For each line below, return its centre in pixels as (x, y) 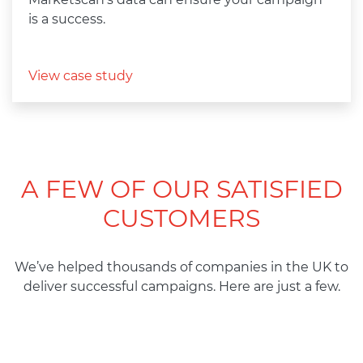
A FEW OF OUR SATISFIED (181, 190)
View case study (81, 76)
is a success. (67, 19)
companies (231, 267)
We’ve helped (59, 267)
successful (104, 287)
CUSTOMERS (181, 219)
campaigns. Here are (207, 287)
